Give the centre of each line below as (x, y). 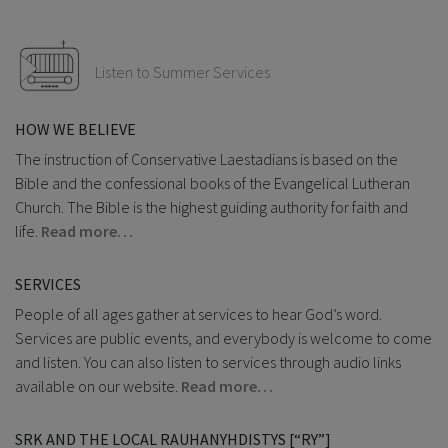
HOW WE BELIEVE (75, 129)
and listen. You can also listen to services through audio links (208, 362)
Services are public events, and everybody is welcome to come (223, 338)
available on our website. (98, 386)
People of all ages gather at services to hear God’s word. (198, 314)
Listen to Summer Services (182, 72)
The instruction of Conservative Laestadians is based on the (206, 159)
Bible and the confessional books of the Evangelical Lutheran (212, 183)
